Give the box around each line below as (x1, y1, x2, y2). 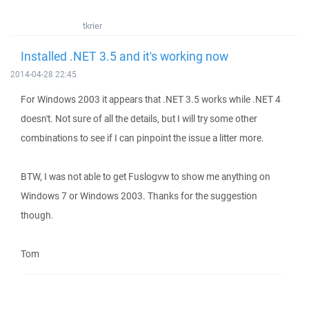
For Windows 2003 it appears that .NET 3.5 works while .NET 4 (21, 93, 281, 106)
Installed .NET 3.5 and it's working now (21, 48, 228, 64)
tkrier (83, 20, 102, 32)
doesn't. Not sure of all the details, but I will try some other (21, 112, 257, 125)
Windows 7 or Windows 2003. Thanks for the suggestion (21, 190, 257, 202)
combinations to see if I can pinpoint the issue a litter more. (21, 132, 264, 144)
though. (21, 209, 54, 221)
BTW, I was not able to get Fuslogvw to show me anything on (21, 170, 270, 183)
